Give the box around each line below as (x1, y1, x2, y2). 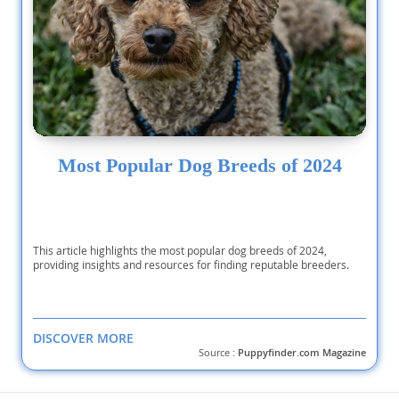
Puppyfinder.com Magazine (238, 346, 366, 360)
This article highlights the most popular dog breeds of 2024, (33, 243, 327, 258)
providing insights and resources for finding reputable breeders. (33, 257, 349, 273)
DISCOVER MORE (33, 330, 134, 347)
